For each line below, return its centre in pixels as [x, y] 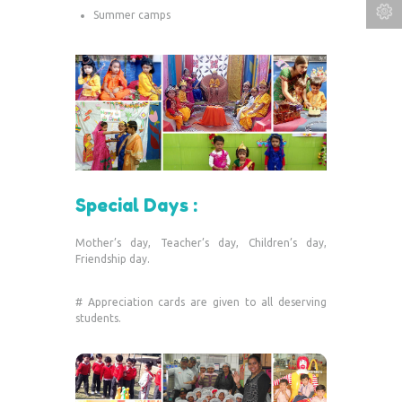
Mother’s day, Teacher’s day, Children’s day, [201, 242]
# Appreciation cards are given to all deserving [201, 301]
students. [98, 318]
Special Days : [136, 205]
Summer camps [132, 15]
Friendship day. [113, 258]
